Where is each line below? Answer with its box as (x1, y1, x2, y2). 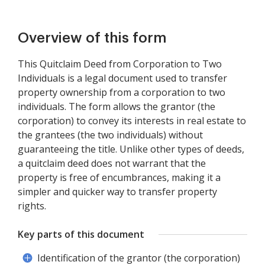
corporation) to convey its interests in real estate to (18, 114, 246, 127)
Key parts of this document (18, 228, 144, 241)
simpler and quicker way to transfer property (18, 185, 217, 198)
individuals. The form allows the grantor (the (18, 100, 215, 113)
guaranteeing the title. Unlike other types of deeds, (18, 143, 244, 156)
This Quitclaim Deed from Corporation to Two (18, 57, 222, 70)
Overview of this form (18, 31, 167, 45)
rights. (18, 199, 46, 212)
